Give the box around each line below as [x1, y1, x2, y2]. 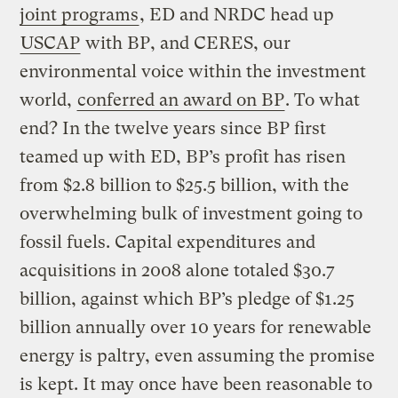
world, [20, 89, 77, 110]
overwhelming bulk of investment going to [20, 203, 363, 224]
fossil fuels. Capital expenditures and [20, 231, 316, 252]
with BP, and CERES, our [81, 32, 291, 53]
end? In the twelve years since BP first [20, 117, 327, 139]
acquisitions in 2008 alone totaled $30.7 [20, 259, 336, 281]
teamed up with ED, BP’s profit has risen [20, 146, 346, 167]
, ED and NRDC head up [139, 4, 335, 25]
